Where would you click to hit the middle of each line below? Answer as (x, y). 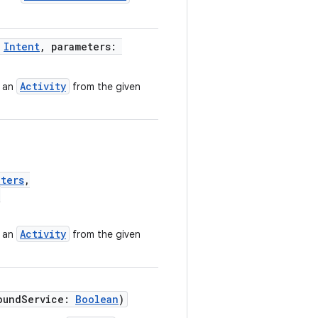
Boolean (97, 299)
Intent (22, 46)
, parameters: (81, 46)
